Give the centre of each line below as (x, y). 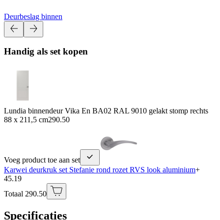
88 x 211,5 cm (26, 119)
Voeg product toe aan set (42, 160)
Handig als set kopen (46, 52)
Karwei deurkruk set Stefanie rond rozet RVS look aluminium (100, 169)
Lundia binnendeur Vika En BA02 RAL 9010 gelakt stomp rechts (106, 110)
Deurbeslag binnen (33, 16)
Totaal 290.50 (25, 193)
